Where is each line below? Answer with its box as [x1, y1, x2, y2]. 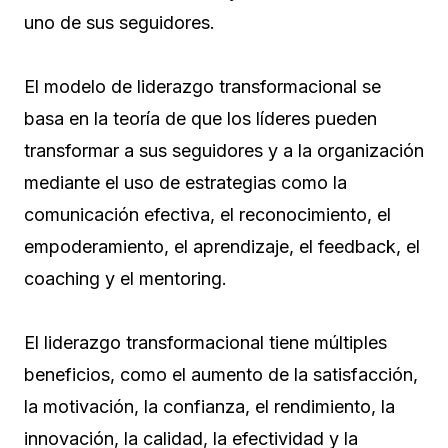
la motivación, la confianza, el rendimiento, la [24, 396, 395, 418]
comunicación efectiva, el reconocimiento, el [24, 204, 391, 226]
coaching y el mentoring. [24, 268, 232, 290]
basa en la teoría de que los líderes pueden [24, 108, 377, 130]
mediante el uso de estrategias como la [24, 172, 347, 194]
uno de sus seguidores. [24, 12, 215, 34]
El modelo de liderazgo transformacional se [24, 76, 381, 98]
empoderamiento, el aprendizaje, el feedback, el [24, 236, 420, 258]
